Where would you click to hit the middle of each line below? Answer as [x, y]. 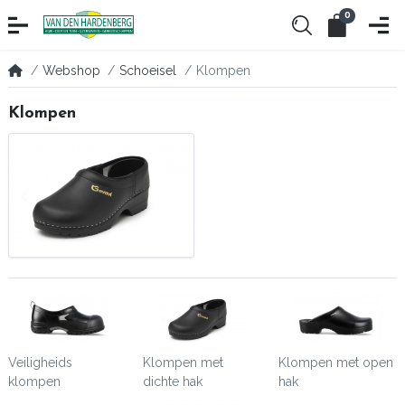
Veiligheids [40, 362]
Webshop [71, 71]
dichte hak [173, 381]
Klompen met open [335, 362]
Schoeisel [148, 71]
